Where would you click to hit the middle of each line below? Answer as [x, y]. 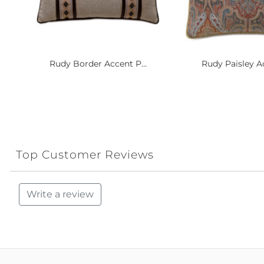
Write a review [60, 194]
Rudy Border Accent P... [98, 63]
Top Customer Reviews [85, 154]
